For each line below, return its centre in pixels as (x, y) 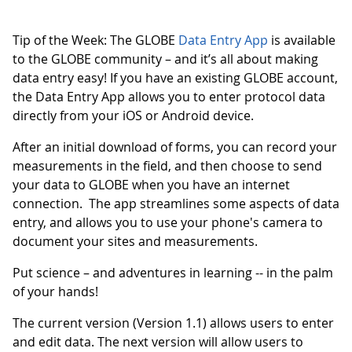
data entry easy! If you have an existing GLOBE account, (175, 78)
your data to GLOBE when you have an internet (151, 185)
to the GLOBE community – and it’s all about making (165, 59)
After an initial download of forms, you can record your (175, 147)
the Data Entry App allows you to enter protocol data (169, 97)
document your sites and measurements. (137, 241)
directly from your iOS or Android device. (133, 115)
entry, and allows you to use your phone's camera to (168, 222)
